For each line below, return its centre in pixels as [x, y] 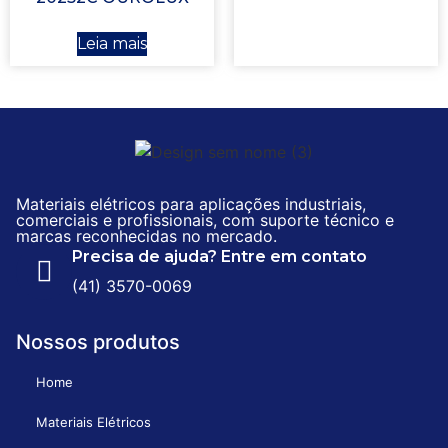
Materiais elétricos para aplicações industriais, [191, 203]
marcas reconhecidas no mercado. [146, 235]
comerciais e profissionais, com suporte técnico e [205, 219]
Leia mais [112, 43]
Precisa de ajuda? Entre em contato [219, 257]
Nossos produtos [98, 341]
